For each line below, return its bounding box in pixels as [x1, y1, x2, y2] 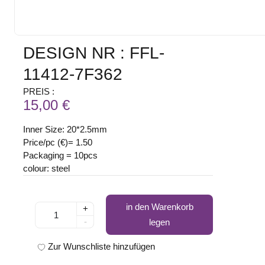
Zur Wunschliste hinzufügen [48, 241, 156, 252]
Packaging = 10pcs [23, 150, 98, 161]
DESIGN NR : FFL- [23, 44, 165, 63]
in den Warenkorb [125, 202, 193, 212]
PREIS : [23, 86, 55, 97]
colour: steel [23, 163, 70, 174]
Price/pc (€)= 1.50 [23, 137, 93, 148]
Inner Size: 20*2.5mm [23, 124, 108, 135]
